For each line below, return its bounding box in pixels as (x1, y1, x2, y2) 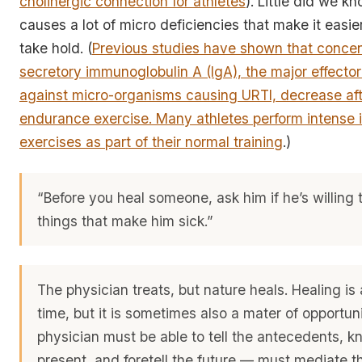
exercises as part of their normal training (19, 133, 283, 150)
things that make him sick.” (37, 212, 214, 229)
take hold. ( (19, 39, 92, 57)
